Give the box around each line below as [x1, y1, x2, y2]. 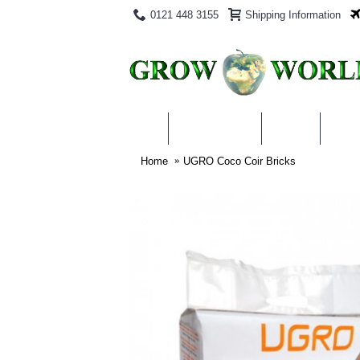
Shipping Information [245, 8, 341, 21]
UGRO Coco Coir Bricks [183, 154, 296, 167]
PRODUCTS [181, 121, 249, 135]
